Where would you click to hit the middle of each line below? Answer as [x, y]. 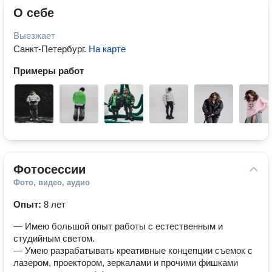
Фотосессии [49, 169]
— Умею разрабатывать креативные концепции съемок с [133, 250]
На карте [107, 49]
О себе [34, 13]
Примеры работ [49, 71]
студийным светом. [54, 238]
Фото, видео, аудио [52, 182]
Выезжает [34, 36]
